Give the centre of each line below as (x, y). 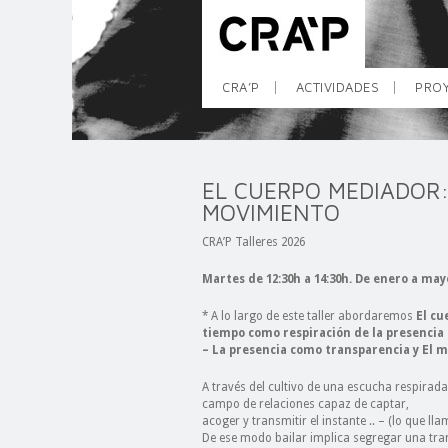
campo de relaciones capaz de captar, (305, 404)
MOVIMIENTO (271, 212)
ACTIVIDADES (337, 87)
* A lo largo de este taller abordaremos (309, 316)
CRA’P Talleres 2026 (253, 242)
